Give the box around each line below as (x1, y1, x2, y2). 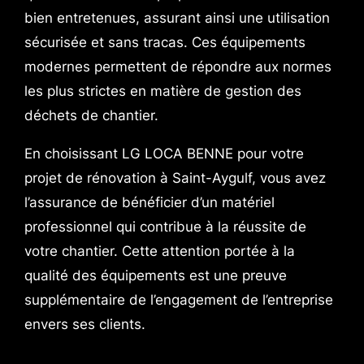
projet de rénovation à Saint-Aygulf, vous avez (24, 170, 326, 187)
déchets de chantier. (24, 107, 158, 124)
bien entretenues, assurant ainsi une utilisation (24, 10, 330, 27)
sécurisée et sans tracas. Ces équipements (24, 34, 305, 51)
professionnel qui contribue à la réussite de (24, 219, 306, 236)
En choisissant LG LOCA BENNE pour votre (24, 145, 304, 162)
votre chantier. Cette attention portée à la (24, 243, 295, 260)
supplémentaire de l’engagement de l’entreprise (24, 292, 333, 309)
